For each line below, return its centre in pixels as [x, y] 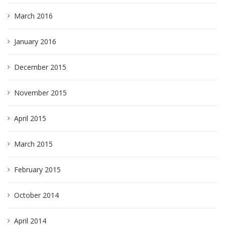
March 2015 [33, 144]
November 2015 [40, 93]
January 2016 [35, 41]
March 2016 [33, 16]
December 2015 [40, 67]
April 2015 [30, 118]
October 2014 [36, 195]
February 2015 [37, 170]
